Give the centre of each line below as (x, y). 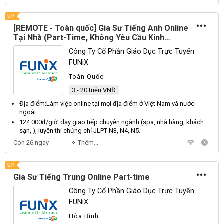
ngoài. (28, 112)
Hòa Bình (84, 216)
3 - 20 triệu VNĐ (94, 90)
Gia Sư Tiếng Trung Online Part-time (82, 177)
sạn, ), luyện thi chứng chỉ (56, 131)
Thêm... (88, 143)
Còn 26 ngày (31, 143)
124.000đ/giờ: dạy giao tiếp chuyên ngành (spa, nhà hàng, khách (112, 122)
